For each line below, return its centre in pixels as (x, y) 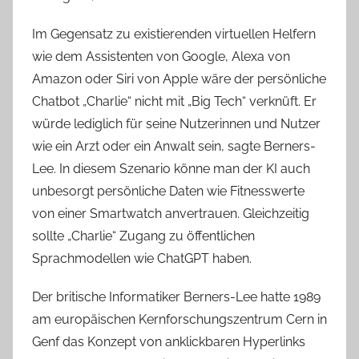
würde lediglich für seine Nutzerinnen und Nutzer (176, 124)
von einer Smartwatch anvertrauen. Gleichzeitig (171, 214)
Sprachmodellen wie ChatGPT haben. (142, 259)
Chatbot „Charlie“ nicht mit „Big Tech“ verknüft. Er (174, 102)
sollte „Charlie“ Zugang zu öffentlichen (143, 236)
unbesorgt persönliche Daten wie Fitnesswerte (168, 192)
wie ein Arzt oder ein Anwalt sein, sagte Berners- (174, 147)
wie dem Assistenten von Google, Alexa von (161, 57)
